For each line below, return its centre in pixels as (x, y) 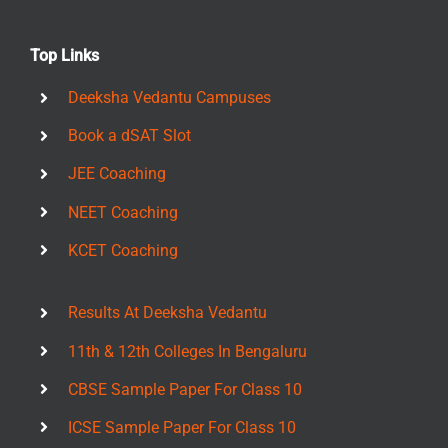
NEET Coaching (123, 212)
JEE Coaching (117, 174)
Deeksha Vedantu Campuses (170, 97)
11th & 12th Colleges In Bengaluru (188, 351)
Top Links (64, 55)
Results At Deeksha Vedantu (168, 313)
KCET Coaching (123, 250)
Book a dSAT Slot (130, 136)
